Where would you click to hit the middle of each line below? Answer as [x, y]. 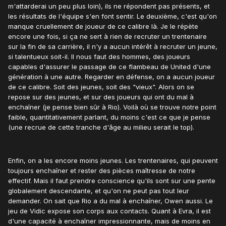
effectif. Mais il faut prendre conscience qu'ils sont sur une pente [112, 181]
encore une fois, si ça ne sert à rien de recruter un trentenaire [107, 37]
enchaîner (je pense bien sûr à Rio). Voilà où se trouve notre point [112, 107]
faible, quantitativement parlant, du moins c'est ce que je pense [109, 117]
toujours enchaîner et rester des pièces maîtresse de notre [102, 171]
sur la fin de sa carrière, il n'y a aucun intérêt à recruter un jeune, [113, 47]
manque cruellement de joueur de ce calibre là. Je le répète [103, 26]
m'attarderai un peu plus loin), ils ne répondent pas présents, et [109, 6]
